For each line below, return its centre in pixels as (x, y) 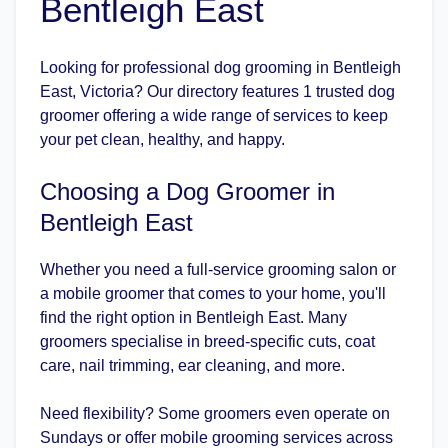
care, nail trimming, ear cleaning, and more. (192, 365)
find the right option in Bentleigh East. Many (193, 317)
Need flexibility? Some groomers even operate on (215, 413)
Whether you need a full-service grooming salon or (218, 269)
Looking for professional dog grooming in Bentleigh (220, 67)
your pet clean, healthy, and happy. (162, 139)
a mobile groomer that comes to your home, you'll (213, 293)
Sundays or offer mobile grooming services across (216, 437)
